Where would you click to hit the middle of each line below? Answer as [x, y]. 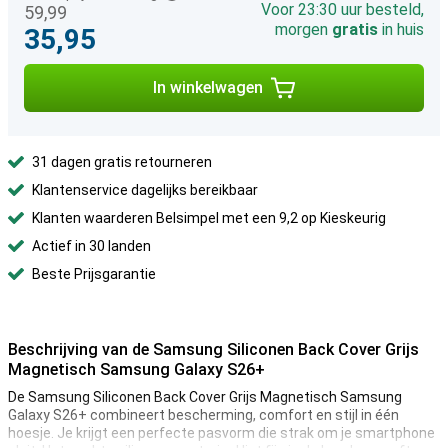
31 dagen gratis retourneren [122, 162]
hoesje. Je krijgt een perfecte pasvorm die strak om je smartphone [221, 433]
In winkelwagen [208, 87]
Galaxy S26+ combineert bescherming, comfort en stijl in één [203, 415]
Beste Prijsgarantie [94, 274]
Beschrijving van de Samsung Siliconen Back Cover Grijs [213, 349]
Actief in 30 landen [91, 246]
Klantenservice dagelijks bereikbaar [145, 190]
